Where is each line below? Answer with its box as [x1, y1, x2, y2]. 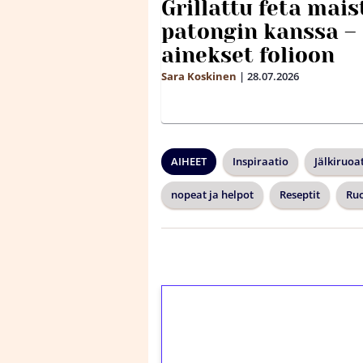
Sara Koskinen [161, 69, 237, 84]
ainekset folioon [161, 43, 335, 68]
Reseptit [280, 187, 320, 203]
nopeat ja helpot [171, 187, 254, 203]
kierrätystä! [181, 327, 304, 357]
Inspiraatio [233, 154, 288, 169]
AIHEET [171, 154, 207, 169]
